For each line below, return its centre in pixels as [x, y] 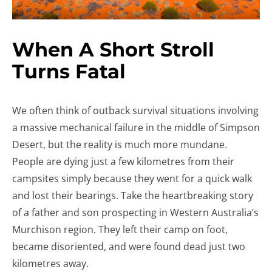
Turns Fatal [69, 71]
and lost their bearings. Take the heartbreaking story [133, 195]
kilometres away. [50, 263]
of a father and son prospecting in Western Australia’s [135, 212]
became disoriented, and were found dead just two [129, 246]
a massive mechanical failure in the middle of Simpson [136, 127]
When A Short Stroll [113, 49]
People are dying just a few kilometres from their [123, 161]
